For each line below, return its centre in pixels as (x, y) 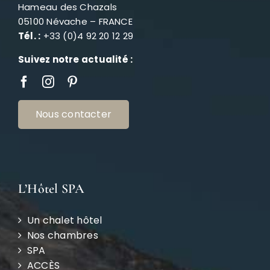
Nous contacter (74, 115)
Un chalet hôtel (64, 221)
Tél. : (29, 36)
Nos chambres (62, 236)
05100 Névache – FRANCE (75, 22)
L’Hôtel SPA (51, 189)
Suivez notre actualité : (75, 60)
